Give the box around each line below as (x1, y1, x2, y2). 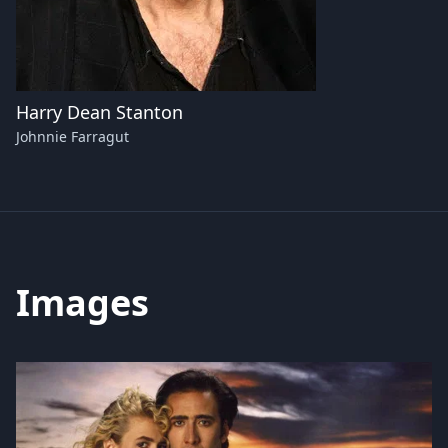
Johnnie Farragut (16, 127, 129, 146)
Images (16, 278, 149, 327)
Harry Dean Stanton (16, 100, 183, 124)
